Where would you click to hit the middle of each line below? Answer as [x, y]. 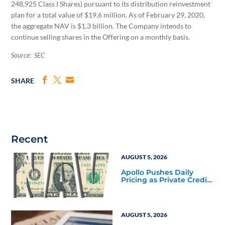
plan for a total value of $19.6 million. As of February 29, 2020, [108, 15]
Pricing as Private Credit [165, 180]
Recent [30, 139]
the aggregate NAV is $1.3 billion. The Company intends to [101, 26]
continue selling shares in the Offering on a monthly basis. [101, 37]
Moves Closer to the [157, 187]
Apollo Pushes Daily [157, 172]
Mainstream [143, 195]
